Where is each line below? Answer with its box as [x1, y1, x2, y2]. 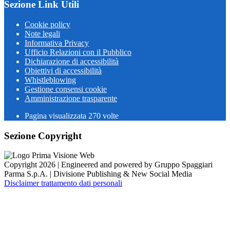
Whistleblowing [25, 75, 76, 84]
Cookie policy [25, 20, 70, 29]
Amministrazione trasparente [25, 94, 117, 103]
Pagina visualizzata [25, 111, 88, 120]
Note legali [25, 29, 60, 38]
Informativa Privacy [25, 39, 89, 47]
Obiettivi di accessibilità [25, 66, 102, 75]
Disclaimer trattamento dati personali [4, 179, 122, 188]
